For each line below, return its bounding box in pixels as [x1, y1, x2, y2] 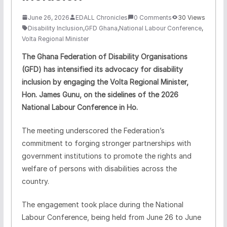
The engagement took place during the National [21, 200, 183, 209]
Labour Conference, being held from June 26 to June [21, 212, 201, 221]
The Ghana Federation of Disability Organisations [21, 52, 187, 61]
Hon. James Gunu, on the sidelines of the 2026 [21, 90, 178, 99]
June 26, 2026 [27, 13, 69, 21]
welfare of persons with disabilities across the [21, 164, 177, 173]
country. [21, 176, 49, 185]
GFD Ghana [84, 24, 118, 32]
